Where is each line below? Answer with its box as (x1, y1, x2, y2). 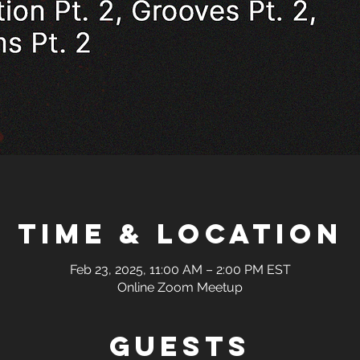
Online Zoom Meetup (117, 280, 243, 295)
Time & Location (17, 216, 343, 251)
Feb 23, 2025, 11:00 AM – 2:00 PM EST (69, 262, 291, 277)
